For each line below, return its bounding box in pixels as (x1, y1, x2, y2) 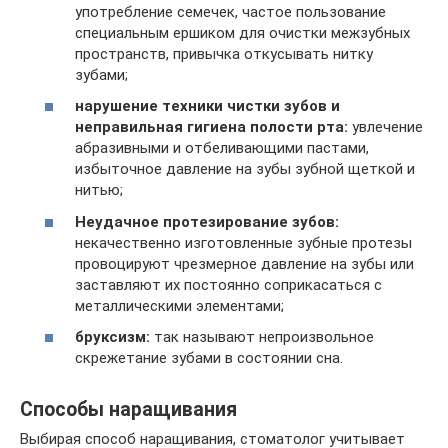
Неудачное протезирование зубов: (75, 212, 339, 231)
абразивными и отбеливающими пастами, (75, 139, 369, 158)
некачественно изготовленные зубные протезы (75, 233, 412, 252)
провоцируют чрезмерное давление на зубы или (75, 254, 414, 273)
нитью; (75, 181, 123, 200)
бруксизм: (75, 328, 150, 347)
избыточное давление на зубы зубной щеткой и (75, 160, 415, 179)
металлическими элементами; (75, 296, 284, 315)
